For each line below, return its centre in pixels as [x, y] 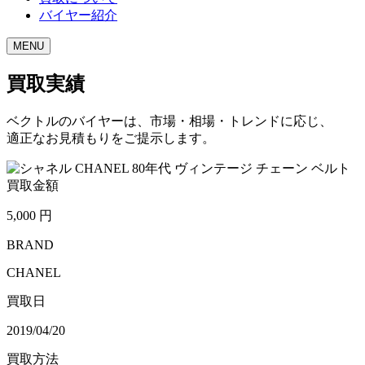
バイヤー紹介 [78, 15]
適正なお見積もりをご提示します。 [111, 138]
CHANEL [34, 272]
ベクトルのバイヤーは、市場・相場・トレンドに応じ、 [169, 121]
